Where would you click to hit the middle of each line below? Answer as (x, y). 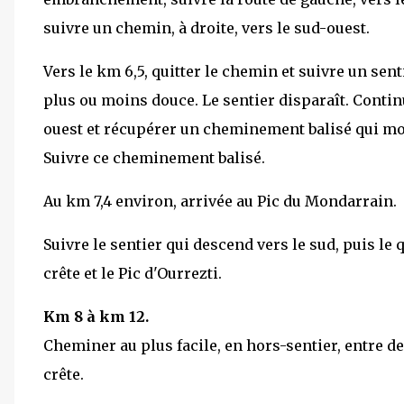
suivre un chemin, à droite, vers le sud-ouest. (207, 28)
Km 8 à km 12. (96, 316)
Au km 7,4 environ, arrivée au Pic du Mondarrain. (220, 201)
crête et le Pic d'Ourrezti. (133, 273)
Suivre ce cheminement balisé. (154, 157)
